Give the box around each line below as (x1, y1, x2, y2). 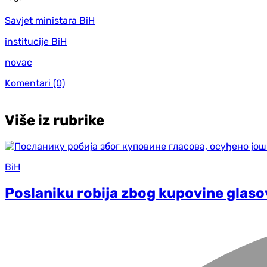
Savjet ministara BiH (5, 14, 95, 26)
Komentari (5, 77, 51, 89)
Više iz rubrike (5, 111, 104, 129)
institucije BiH (5, 35, 67, 47)
